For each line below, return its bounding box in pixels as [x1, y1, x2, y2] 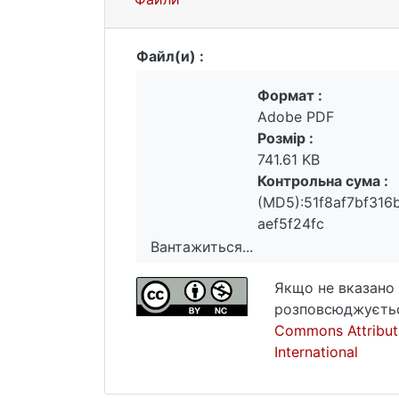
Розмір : [257, 129, 313, 147]
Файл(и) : [136, 47, 204, 65]
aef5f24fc [257, 215, 324, 232]
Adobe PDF [257, 108, 334, 126]
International [274, 343, 358, 361]
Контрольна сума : [257, 172, 388, 190]
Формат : [257, 86, 322, 104]
